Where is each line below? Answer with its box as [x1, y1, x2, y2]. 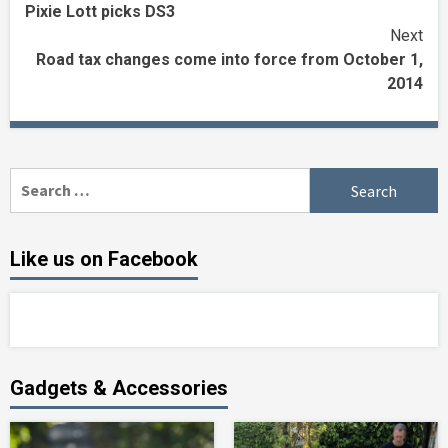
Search [9, 169, 59, 190]
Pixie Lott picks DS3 [25, 2, 175, 22]
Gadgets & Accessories [10, 376, 228, 401]
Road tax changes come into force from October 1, [36, 50, 423, 70]
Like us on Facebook [10, 247, 198, 272]
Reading [24, 7, 135, 43]
